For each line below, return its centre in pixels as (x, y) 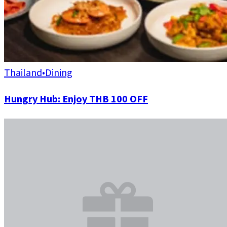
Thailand (23, 73)
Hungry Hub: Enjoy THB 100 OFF (76, 99)
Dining (59, 73)
